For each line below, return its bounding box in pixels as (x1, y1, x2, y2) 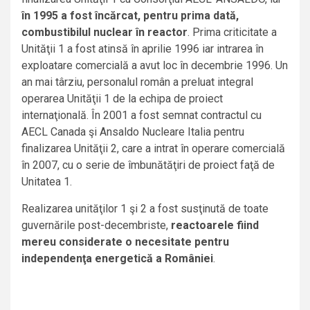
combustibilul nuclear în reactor (21, 26, 188, 39)
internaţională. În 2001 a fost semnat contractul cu (21, 109, 262, 122)
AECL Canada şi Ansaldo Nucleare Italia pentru (21, 125, 244, 139)
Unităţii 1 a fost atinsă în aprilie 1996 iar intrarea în (21, 42, 264, 56)
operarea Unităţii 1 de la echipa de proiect (21, 92, 223, 106)
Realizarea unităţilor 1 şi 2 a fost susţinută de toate (21, 202, 268, 216)
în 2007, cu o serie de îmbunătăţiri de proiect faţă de (21, 158, 275, 172)
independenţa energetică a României (21, 252, 213, 266)
